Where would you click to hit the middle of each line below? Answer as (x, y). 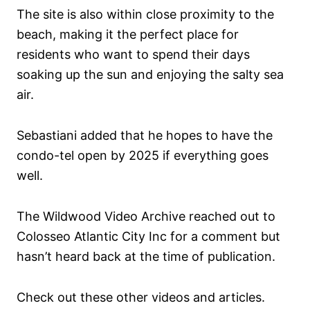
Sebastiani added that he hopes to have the (145, 136)
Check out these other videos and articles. (141, 298)
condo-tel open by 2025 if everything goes (143, 156)
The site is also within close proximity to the (145, 15)
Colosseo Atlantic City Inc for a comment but (148, 237)
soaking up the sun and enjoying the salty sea (150, 75)
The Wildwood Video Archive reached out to (146, 217)
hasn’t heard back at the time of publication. (146, 257)
